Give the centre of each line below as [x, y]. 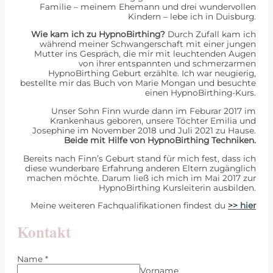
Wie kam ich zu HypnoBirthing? [98, 34]
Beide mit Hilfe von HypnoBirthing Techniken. [160, 140]
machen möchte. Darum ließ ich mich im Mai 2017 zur [141, 178]
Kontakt [44, 232]
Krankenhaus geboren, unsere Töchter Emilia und [153, 121]
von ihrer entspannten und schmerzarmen [167, 64]
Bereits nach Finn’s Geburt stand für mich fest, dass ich [140, 158]
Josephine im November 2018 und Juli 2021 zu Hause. [144, 131]
